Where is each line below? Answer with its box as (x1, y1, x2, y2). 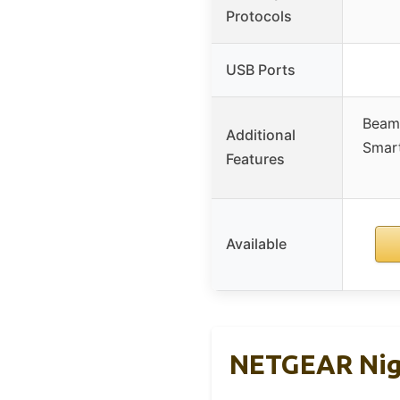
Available (226, 235, 287, 254)
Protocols (226, 7, 292, 26)
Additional (226, 126, 296, 145)
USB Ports (226, 61, 296, 79)
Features (226, 150, 285, 169)
